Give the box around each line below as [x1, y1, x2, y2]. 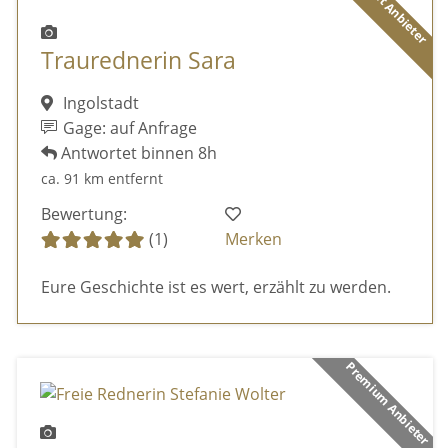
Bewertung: [40, 203, 127, 226]
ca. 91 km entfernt [40, 168, 163, 188]
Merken [225, 228, 283, 251]
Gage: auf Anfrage [59, 116, 198, 139]
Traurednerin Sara [40, 45, 236, 77]
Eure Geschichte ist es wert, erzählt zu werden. [40, 276, 391, 299]
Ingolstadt [58, 91, 139, 114]
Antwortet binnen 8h [56, 141, 217, 164]
